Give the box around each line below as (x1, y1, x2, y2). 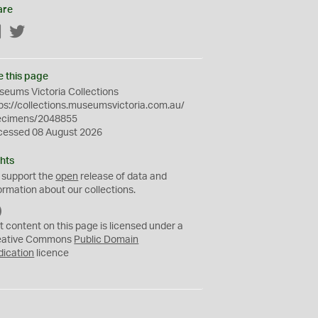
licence (34, 248, 70, 258)
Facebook (2, 28, 48, 38)
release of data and (78, 172, 168, 182)
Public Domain (74, 235, 139, 245)
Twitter (26, 28, 57, 38)
